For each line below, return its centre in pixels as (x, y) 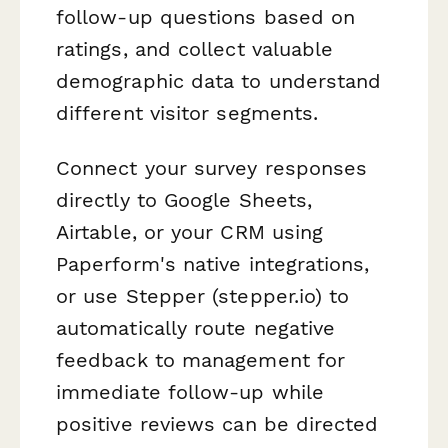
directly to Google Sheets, (184, 199)
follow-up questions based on (206, 16)
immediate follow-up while (190, 391)
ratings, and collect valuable (195, 48)
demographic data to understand (219, 80)
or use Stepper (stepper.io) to (203, 295)
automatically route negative (196, 327)
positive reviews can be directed (217, 423)
